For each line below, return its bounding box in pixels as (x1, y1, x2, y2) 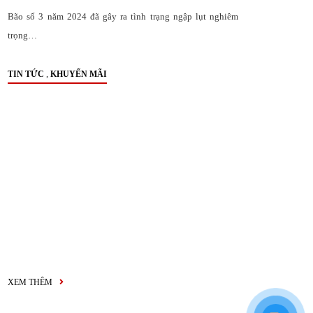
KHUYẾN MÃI (50, 69, 107, 79)
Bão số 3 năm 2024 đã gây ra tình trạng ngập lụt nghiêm (8, 11, 238, 22)
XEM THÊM (8, 277, 54, 287)
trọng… (8, 30, 37, 41)
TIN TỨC (8, 69, 44, 79)
